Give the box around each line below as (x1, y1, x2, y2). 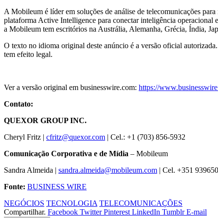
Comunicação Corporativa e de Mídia (4, 149, 128, 158)
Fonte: (4, 182, 27, 191)
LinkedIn (132, 208, 160, 217)
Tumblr (162, 208, 184, 217)
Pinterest (104, 208, 130, 217)
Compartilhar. (4, 208, 46, 217)
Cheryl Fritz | (4, 133, 46, 142)
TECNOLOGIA (46, 199, 97, 208)
